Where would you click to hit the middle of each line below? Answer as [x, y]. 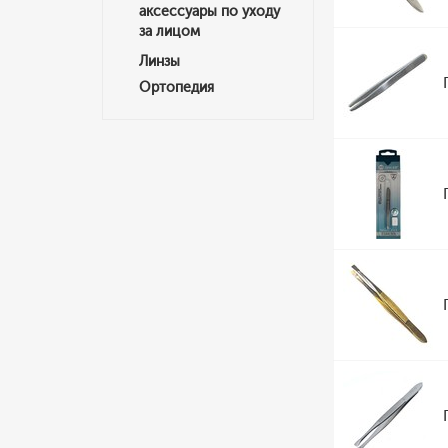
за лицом [169, 31]
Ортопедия [176, 87]
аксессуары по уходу [209, 11]
